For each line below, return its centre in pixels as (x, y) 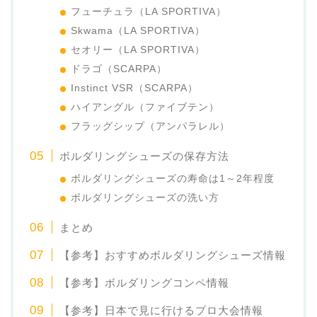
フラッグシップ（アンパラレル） (151, 126)
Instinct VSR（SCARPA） (135, 88)
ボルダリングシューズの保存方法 (145, 156)
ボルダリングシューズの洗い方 (145, 197)
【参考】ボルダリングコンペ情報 (145, 282)
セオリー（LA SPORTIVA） (138, 50)
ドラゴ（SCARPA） (119, 69)
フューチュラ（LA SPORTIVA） (149, 11)
